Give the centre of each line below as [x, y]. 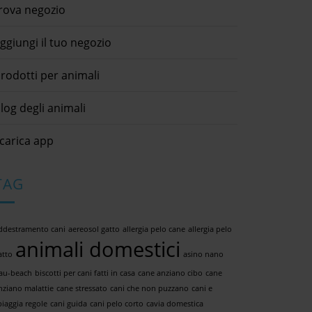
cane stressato [82, 288]
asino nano [203, 254]
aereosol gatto [94, 229]
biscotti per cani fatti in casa [85, 273]
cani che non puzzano [149, 288]
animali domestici [98, 249]
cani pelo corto [117, 303]
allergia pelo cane [154, 229]
